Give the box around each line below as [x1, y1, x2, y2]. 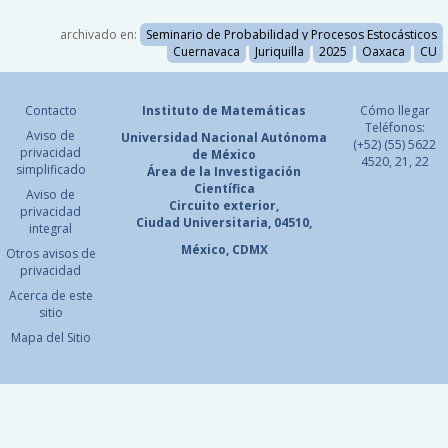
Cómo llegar [359, 102, 430, 120]
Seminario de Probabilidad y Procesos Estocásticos [145, 26, 437, 44]
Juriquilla [254, 43, 304, 61]
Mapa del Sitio [10, 329, 91, 347]
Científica [193, 180, 255, 198]
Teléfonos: [364, 119, 425, 137]
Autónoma [261, 129, 327, 147]
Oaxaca [361, 43, 405, 61]
